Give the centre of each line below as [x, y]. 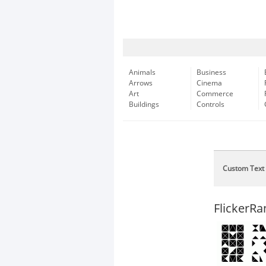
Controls [210, 104]
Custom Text [243, 169]
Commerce [215, 94]
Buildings [144, 104]
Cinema [209, 83]
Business [211, 72]
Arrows [141, 83]
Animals [142, 72]
